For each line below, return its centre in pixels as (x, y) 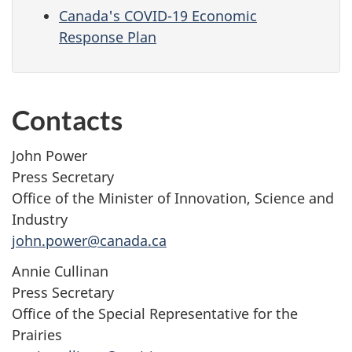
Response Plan (108, 37)
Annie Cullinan (60, 271)
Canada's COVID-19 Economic (158, 16)
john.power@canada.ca (89, 241)
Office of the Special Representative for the (155, 313)
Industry (40, 220)
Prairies (37, 334)
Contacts (67, 119)
